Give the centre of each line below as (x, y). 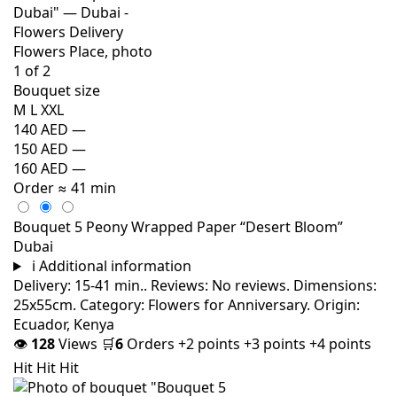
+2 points (211, 344)
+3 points (276, 344)
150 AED (41, 149)
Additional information (115, 266)
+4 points (340, 344)
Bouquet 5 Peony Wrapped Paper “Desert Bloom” (178, 227)
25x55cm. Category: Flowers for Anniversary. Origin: (187, 305)
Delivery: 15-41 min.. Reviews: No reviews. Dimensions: (195, 285)
